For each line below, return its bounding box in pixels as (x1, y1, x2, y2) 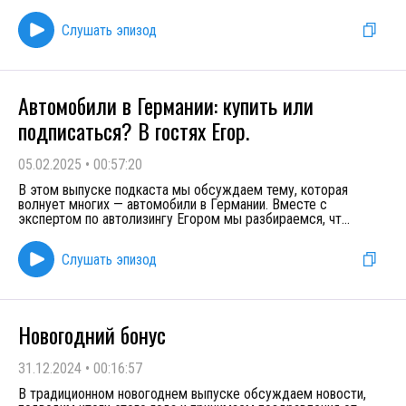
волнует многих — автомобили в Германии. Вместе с (18, 196, 327, 213)
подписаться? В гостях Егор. (18, 114, 249, 147)
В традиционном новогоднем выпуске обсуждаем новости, (18, 385, 366, 402)
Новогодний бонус (18, 318, 166, 351)
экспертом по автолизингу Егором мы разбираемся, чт (18, 210, 342, 227)
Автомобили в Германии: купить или (18, 89, 314, 121)
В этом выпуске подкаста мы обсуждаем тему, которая (18, 181, 348, 198)
